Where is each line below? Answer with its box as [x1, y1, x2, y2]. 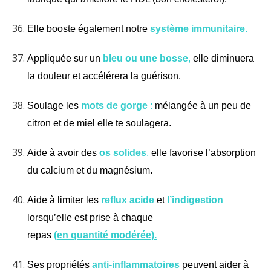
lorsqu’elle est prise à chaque [27, 212, 153, 223]
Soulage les [27, 100, 81, 111]
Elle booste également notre [27, 23, 150, 34]
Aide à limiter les [27, 194, 101, 205]
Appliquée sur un [27, 53, 103, 64]
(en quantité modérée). [54, 229, 157, 240]
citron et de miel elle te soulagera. [27, 117, 171, 128]
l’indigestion [167, 194, 223, 205]
